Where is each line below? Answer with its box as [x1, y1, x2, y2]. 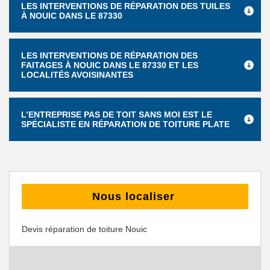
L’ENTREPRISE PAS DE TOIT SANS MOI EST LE [21, 110, 212, 119]
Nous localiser [92, 190, 175, 202]
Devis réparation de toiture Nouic [22, 224, 147, 234]
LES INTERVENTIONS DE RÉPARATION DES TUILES [21, 1, 230, 11]
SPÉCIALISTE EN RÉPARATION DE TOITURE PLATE [21, 119, 230, 129]
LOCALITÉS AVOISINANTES [21, 70, 133, 80]
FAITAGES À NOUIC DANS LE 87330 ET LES [21, 60, 198, 70]
